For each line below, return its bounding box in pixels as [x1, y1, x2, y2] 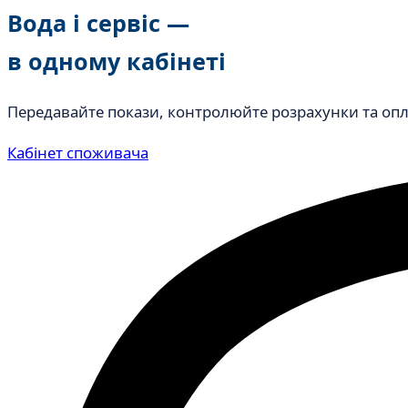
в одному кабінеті [7, 45, 226, 76]
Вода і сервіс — [7, 6, 189, 38]
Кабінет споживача [7, 141, 148, 163]
